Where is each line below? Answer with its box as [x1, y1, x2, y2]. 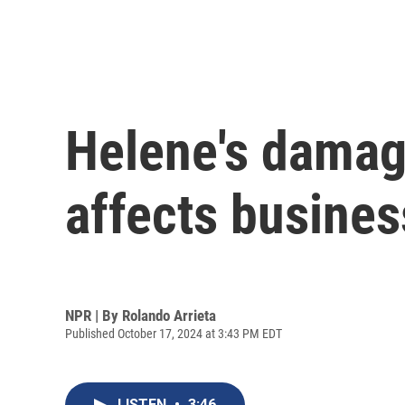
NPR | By [65, 306, 122, 325]
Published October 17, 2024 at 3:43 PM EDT [65, 325, 282, 341]
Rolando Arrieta [122, 306, 216, 325]
